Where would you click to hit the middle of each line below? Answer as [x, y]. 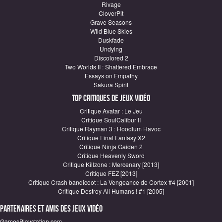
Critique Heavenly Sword [111, 155]
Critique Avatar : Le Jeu [111, 111]
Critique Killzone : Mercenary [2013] [111, 164]
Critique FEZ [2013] [111, 173]
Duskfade [111, 40]
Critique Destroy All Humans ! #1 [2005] [111, 191]
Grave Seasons [111, 22]
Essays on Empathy [111, 76]
